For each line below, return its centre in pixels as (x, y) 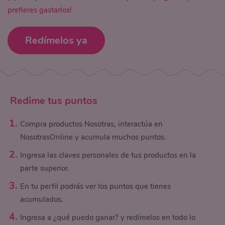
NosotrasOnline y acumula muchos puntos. (93, 137)
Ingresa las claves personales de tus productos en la (108, 155)
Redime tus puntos (54, 101)
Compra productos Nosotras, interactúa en (91, 124)
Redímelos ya (56, 40)
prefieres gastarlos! (40, 10)
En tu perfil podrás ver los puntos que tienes (95, 186)
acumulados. (42, 199)
